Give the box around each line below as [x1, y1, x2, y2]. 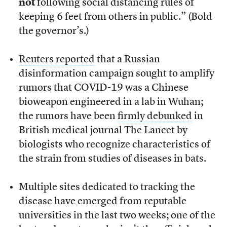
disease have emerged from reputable [18, 196, 186, 207]
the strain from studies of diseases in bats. [18, 154, 206, 164]
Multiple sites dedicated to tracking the [18, 182, 195, 193]
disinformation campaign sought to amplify [18, 68, 214, 79]
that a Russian [94, 54, 160, 65]
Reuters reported [18, 54, 95, 65]
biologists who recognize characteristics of [18, 139, 210, 150]
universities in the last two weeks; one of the [18, 210, 215, 221]
